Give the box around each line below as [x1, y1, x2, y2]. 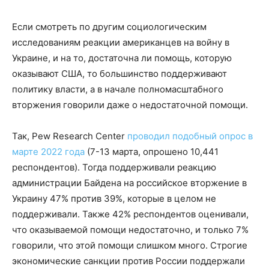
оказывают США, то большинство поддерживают [12, 68, 227, 80]
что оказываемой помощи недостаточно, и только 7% [12, 224, 249, 236]
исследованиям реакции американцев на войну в [12, 37, 229, 49]
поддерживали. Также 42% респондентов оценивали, [12, 208, 249, 220]
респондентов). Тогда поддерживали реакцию [12, 162, 216, 174]
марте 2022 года [12, 146, 85, 158]
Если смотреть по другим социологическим [12, 21, 207, 33]
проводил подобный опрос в [127, 130, 253, 142]
